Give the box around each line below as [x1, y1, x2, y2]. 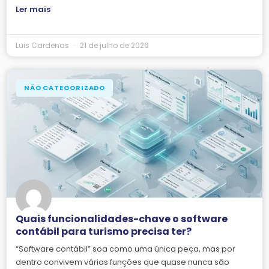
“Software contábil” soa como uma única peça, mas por [16, 243, 235, 255]
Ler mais [16, 4, 50, 16]
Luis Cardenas [16, 40, 71, 51]
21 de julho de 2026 [78, 40, 149, 51]
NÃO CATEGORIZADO [24, 82, 105, 92]
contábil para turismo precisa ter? [16, 225, 192, 239]
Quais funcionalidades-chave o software [16, 212, 228, 226]
